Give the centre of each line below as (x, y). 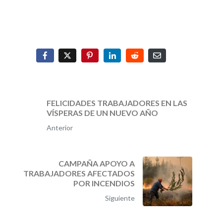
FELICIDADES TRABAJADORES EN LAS (117, 103)
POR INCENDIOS (104, 183)
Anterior (59, 127)
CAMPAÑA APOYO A (97, 163)
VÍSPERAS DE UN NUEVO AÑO (102, 112)
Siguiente (120, 198)
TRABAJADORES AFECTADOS (79, 173)
